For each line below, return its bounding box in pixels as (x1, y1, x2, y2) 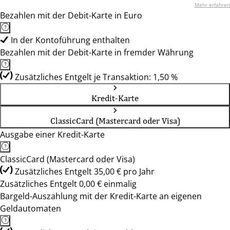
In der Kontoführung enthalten (11, 34, 130, 46)
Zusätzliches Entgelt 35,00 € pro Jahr (15, 166, 155, 177)
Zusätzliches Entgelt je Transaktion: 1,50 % (15, 71, 178, 83)
